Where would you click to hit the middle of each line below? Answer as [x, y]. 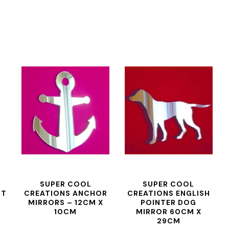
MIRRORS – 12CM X [65, 202]
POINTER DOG [169, 202]
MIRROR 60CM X [168, 212]
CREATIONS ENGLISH [168, 193]
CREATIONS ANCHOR [65, 193]
